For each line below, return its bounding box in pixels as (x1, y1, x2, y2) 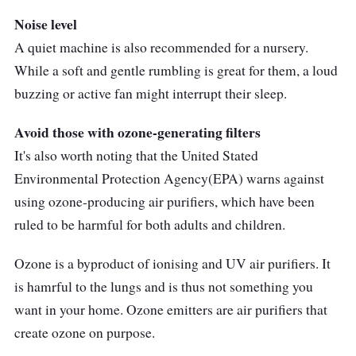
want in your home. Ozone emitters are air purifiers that (14, 300, 327, 319)
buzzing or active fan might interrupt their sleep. (14, 84, 287, 103)
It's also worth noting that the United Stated (14, 146, 258, 165)
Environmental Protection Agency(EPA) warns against (14, 169, 324, 188)
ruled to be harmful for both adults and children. (14, 215, 290, 234)
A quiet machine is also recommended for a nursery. (14, 38, 308, 57)
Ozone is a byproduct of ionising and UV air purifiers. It (14, 254, 331, 273)
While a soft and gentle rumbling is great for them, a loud (14, 61, 338, 80)
